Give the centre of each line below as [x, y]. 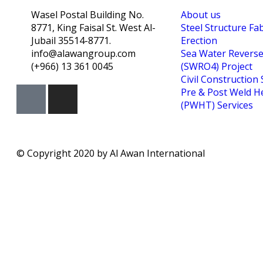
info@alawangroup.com [83, 53]
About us [201, 14]
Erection [199, 40]
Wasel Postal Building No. [87, 14]
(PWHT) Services [217, 105]
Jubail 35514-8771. [71, 40]
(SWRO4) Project [217, 66]
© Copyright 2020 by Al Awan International [112, 153]
